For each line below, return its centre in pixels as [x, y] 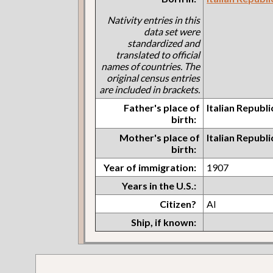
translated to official [158, 54]
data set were [172, 31]
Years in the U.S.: [159, 185]
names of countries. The [151, 66]
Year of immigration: [150, 167]
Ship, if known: [164, 222]
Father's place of [162, 107]
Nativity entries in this [154, 19]
